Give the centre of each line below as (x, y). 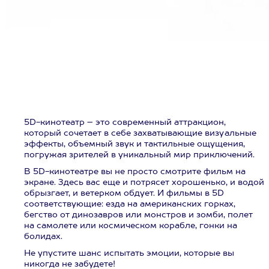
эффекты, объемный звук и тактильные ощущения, (134, 144)
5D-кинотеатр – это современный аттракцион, (125, 122)
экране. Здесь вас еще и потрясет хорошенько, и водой (144, 183)
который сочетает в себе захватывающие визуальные (140, 133)
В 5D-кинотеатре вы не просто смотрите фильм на (135, 172)
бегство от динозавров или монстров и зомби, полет (138, 215)
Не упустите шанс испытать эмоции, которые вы (129, 253)
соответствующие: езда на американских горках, (130, 204)
